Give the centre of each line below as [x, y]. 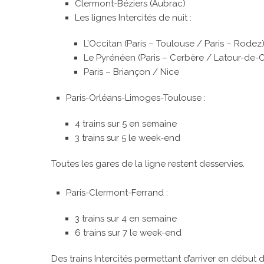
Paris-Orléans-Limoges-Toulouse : [136, 98]
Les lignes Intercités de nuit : [133, 17]
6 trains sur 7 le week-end [128, 232]
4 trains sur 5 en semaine [126, 123]
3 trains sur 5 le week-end [128, 138]
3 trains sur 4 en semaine [126, 218]
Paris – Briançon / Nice [131, 72]
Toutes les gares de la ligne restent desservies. [148, 164]
